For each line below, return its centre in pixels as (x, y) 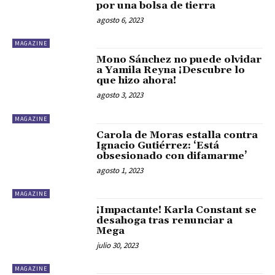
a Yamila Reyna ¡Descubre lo (171, 70)
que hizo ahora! (137, 81)
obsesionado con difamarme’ (172, 156)
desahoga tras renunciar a (165, 220)
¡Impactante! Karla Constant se (177, 210)
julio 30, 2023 (118, 245)
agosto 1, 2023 (120, 170)
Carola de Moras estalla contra (177, 135)
